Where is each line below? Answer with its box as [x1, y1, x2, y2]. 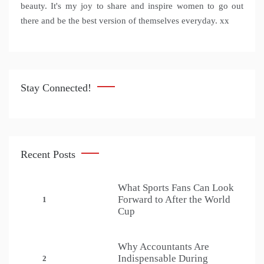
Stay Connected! [21, 82, 91, 94]
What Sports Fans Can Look [118, 182, 234, 194]
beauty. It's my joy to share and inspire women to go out [21, 1, 243, 11]
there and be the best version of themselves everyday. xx [21, 16, 229, 26]
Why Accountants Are [118, 241, 209, 253]
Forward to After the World [118, 194, 230, 206]
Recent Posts [21, 148, 75, 161]
